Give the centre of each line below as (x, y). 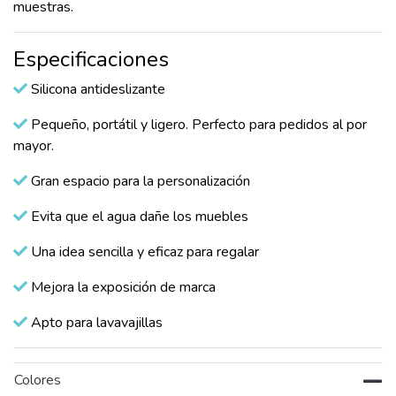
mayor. (34, 146)
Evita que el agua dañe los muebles (138, 217)
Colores (38, 381)
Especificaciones (91, 60)
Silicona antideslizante (96, 90)
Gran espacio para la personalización (139, 182)
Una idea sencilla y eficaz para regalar (143, 252)
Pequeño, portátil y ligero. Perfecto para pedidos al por (197, 125)
